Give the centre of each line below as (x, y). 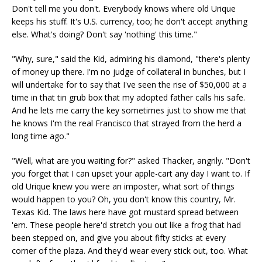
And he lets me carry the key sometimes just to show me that (129, 110)
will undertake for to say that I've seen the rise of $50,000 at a (129, 85)
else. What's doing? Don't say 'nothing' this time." (104, 34)
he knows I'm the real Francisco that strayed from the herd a (127, 123)
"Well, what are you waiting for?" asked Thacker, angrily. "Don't (131, 161)
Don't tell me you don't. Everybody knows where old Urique (124, 8)
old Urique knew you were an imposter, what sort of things (123, 186)
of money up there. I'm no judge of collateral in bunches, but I (129, 72)
